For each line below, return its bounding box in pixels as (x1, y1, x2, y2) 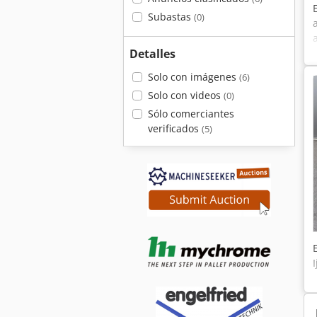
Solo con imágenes (147, 70, 239, 83)
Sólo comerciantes (147, 107, 234, 120)
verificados (147, 122, 202, 135)
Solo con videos (147, 88, 224, 102)
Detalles (129, 46, 175, 62)
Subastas (147, 10, 194, 23)
